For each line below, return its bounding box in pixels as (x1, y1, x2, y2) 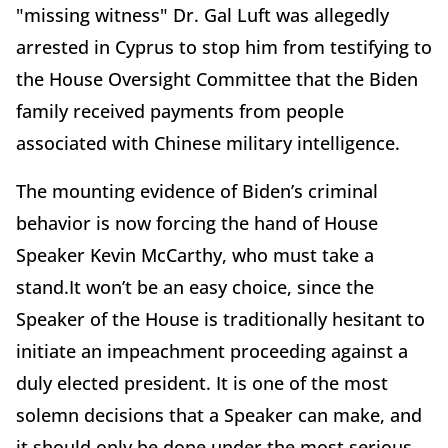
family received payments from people (16, 98, 344, 123)
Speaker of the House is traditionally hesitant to (16, 306, 425, 331)
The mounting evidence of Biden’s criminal (16, 178, 378, 203)
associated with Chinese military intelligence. (16, 130, 400, 155)
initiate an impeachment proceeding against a (16, 338, 408, 363)
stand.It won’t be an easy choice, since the (16, 274, 374, 299)
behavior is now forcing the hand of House (16, 210, 378, 235)
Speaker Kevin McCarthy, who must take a (16, 242, 374, 267)
